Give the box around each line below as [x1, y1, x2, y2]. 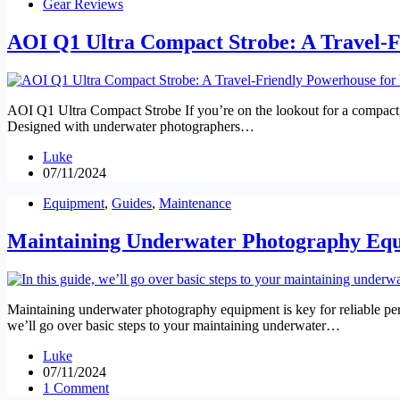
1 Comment [43, 380, 109, 396]
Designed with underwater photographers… [7, 119, 254, 135]
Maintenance [159, 196, 231, 212]
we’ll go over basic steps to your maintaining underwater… [7, 318, 340, 333]
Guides [112, 196, 152, 212]
